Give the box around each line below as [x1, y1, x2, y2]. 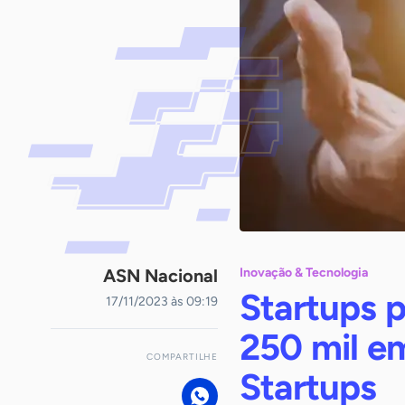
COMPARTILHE [146, 351, 218, 363]
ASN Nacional [103, 265, 218, 287]
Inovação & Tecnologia [240, 265, 368, 280]
